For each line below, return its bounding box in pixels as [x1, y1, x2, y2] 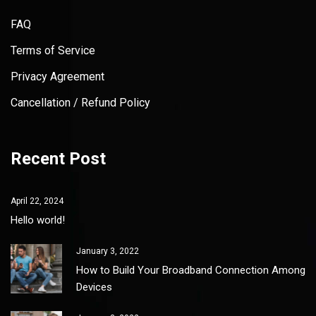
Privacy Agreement [11, 69, 104, 83]
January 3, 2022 [76, 245, 139, 256]
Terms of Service [11, 43, 95, 57]
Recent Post [11, 148, 106, 169]
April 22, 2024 [11, 195, 63, 206]
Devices [76, 280, 112, 293]
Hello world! [11, 213, 65, 226]
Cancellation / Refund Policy [11, 95, 150, 109]
